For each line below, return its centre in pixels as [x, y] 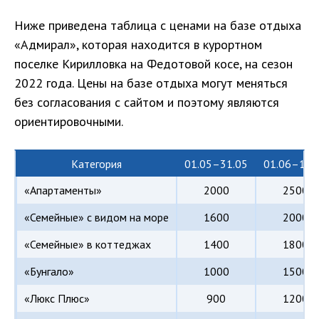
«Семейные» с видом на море [96, 217]
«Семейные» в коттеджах [88, 244]
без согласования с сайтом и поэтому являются [147, 102]
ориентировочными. [69, 121]
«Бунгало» [49, 271]
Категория [96, 163]
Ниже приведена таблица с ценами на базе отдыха [158, 25]
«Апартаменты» [63, 190]
